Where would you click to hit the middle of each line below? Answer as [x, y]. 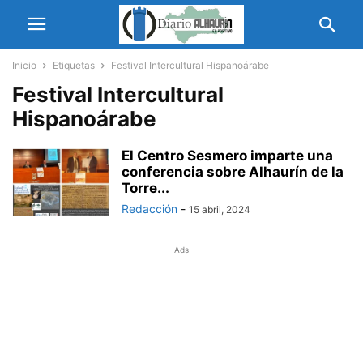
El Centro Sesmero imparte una [227, 156]
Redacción [149, 209]
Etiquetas [74, 65]
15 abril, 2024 [220, 209]
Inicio [24, 65]
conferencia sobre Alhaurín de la [233, 172]
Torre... [145, 188]
